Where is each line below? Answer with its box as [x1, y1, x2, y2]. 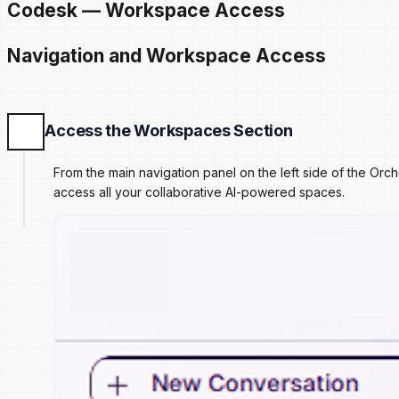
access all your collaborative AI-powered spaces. [53, 183, 345, 199]
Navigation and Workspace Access [7, 44, 326, 67]
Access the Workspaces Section [45, 120, 293, 140]
